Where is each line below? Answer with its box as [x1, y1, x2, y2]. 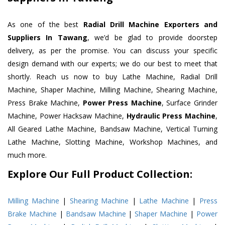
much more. [8, 150, 47, 160]
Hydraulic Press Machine [126, 111, 216, 121]
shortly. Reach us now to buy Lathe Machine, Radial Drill [8, 72, 217, 82]
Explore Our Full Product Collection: [8, 167, 192, 181]
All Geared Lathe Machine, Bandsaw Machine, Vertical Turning [8, 124, 217, 134]
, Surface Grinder [161, 98, 218, 108]
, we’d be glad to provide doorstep [87, 33, 217, 43]
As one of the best [8, 20, 83, 30]
